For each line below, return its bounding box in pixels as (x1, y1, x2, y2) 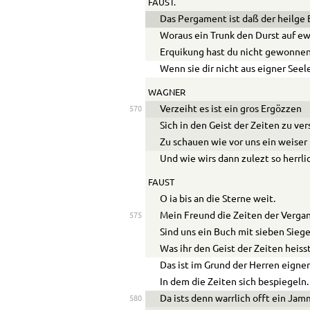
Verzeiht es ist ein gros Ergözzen (160, 104, 302, 115)
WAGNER (147, 89, 185, 98)
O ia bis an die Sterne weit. (160, 194, 276, 205)
